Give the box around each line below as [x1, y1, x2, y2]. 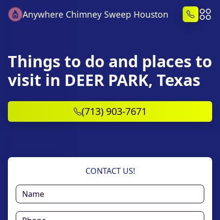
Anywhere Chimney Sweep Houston [23, 8, 169, 20]
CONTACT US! [85, 165, 135, 176]
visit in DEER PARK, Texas [8, 69, 200, 90]
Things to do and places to [8, 51, 212, 72]
